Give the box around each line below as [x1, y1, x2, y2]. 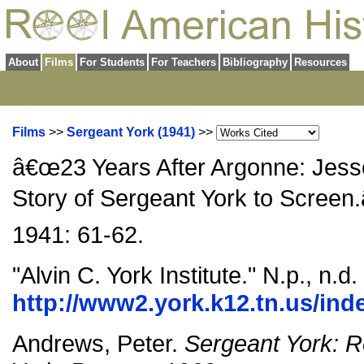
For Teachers [151, 56, 216, 68]
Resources [294, 56, 347, 68]
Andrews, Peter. [12, 330, 184, 357]
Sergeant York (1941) [67, 125, 195, 139]
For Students [80, 56, 145, 68]
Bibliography [223, 56, 288, 68]
